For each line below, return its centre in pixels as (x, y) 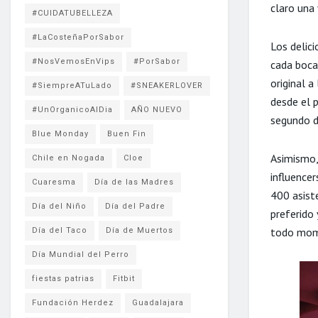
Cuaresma (54, 182)
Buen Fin (127, 133)
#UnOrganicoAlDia (72, 109)
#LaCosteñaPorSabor (78, 37)
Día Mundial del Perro (81, 254)
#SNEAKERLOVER (167, 85)
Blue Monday (60, 133)
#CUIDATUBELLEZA (72, 13)
